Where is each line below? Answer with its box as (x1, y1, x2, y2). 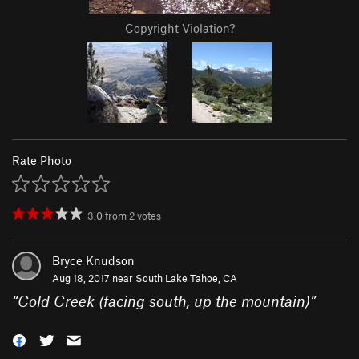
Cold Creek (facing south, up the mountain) (18, 292, 310, 311)
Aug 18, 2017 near (52, 272, 135, 285)
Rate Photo (12, 153, 71, 168)
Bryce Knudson (52, 253, 135, 268)
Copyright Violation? (124, 21, 235, 36)
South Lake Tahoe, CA (135, 272, 237, 285)
